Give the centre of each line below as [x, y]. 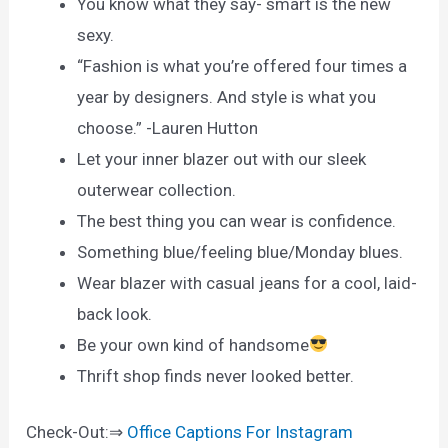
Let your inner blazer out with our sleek [222, 158]
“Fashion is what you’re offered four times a [242, 65]
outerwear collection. [157, 189]
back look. [115, 313]
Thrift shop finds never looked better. [216, 375]
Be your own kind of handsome [193, 344]
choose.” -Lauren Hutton [168, 127]
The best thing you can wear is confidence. [237, 220]
